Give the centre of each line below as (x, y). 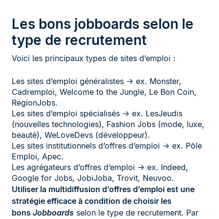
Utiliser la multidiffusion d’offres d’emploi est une (103, 189)
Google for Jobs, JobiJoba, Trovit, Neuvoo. (93, 178)
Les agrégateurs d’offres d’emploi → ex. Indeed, (100, 167)
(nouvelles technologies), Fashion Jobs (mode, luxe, (108, 124)
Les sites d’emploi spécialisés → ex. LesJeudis (97, 113)
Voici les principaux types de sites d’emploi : (94, 58)
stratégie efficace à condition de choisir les (92, 201)
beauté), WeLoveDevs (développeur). (81, 135)
